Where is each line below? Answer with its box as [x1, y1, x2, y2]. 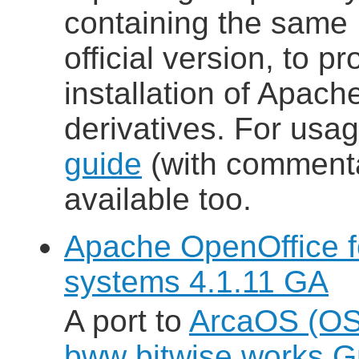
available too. [64, 182, 252, 217]
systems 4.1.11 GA [64, 264, 329, 300]
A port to [64, 304, 189, 339]
